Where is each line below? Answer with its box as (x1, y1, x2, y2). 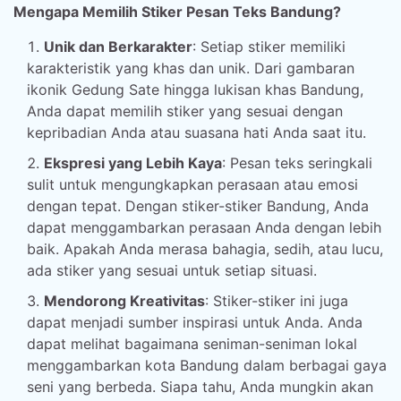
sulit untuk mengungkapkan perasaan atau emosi (27, 175, 358, 193)
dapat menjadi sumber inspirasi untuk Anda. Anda (27, 313, 363, 331)
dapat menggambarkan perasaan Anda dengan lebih (27, 218, 381, 236)
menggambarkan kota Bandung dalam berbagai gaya (27, 356, 387, 374)
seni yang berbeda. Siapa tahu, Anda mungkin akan (27, 378, 373, 396)
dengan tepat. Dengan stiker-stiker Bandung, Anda (27, 197, 369, 215)
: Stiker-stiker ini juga (205, 292, 348, 310)
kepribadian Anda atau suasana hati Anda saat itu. (27, 124, 366, 141)
